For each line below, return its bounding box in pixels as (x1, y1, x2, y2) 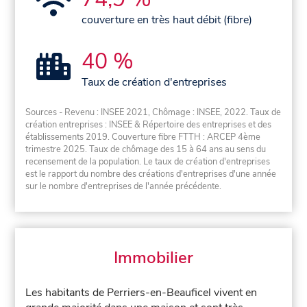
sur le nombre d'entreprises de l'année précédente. (25, 180, 222, 193)
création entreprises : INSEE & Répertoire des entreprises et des (25, 119, 272, 132)
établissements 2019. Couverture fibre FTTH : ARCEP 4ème (25, 131, 261, 144)
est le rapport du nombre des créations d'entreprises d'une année (25, 168, 277, 181)
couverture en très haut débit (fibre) (82, 12, 253, 27)
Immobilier (114, 247, 193, 269)
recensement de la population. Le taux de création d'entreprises (25, 156, 271, 169)
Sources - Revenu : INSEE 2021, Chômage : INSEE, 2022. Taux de (25, 106, 282, 119)
